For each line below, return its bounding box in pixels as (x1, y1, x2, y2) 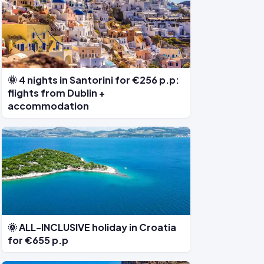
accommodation (8, 100, 89, 112)
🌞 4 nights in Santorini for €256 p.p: (8, 74, 179, 86)
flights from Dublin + (8, 87, 105, 99)
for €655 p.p (8, 234, 68, 246)
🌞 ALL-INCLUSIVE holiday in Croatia (8, 221, 176, 233)
